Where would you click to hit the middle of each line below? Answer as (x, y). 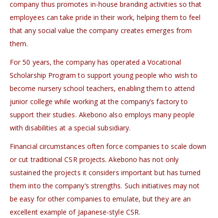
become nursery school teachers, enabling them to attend (102, 88)
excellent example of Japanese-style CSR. (75, 212)
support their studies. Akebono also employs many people (102, 114)
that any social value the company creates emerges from (101, 30)
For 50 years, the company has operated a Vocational (95, 62)
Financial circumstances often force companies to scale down (108, 146)
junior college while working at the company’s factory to (99, 101)
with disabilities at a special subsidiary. (70, 127)
